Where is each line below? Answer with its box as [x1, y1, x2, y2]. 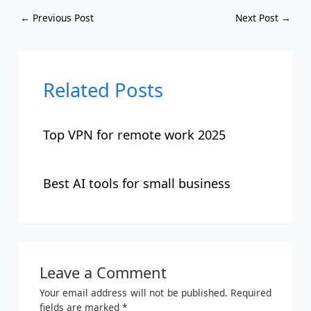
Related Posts [42, 76, 163, 103]
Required [230, 286, 272, 300]
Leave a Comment [39, 262, 167, 283]
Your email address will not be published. [39, 286, 228, 300]
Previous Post [30, 11, 94, 25]
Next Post [235, 11, 281, 25]
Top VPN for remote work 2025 [42, 126, 226, 143]
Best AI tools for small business [42, 174, 230, 192]
